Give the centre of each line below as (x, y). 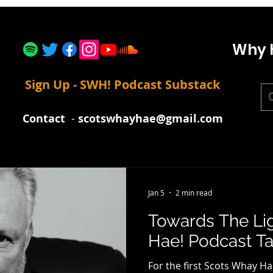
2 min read (194, 193)
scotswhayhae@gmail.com (150, 119)
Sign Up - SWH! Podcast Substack (122, 84)
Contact (44, 119)
